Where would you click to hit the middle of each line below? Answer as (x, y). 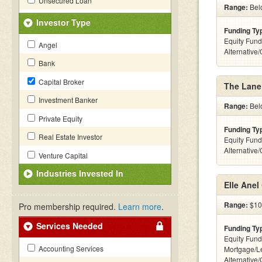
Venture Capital (62, 155)
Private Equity (60, 118)
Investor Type (63, 22)
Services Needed (70, 226)
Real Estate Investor (70, 137)
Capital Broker (61, 82)
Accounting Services (70, 248)
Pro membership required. (68, 206)
